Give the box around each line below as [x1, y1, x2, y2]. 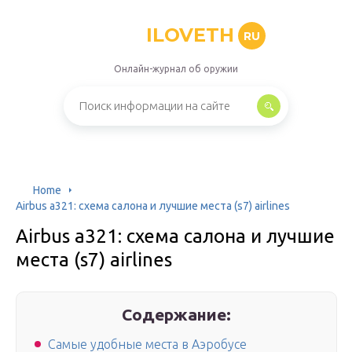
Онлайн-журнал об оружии [114, 64, 238, 74]
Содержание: [122, 305, 232, 324]
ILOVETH [145, 24, 234, 46]
